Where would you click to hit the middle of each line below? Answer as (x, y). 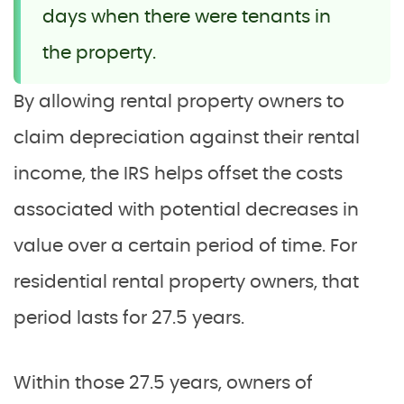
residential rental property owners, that (186, 282)
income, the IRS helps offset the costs (178, 174)
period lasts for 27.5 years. (129, 318)
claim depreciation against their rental (187, 138)
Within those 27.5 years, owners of (163, 383)
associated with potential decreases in (186, 210)
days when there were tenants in (187, 17)
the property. (99, 53)
